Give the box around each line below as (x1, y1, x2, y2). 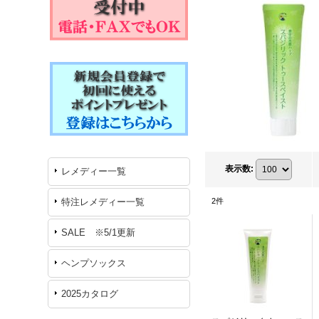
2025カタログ (61, 288, 119, 299)
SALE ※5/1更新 (61, 227, 136, 238)
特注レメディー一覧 (61, 197, 145, 207)
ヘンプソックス (61, 258, 127, 268)
